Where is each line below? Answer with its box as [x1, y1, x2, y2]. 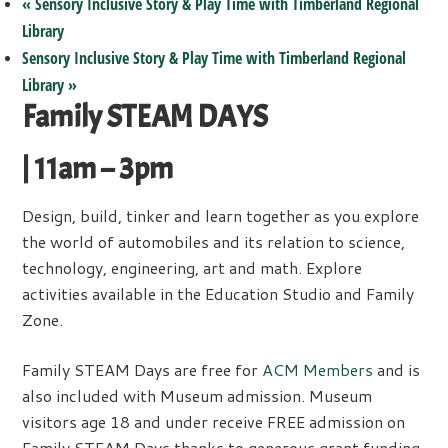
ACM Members [262, 357, 374, 381]
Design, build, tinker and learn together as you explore [22, 203, 420, 227]
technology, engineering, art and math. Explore [22, 255, 363, 279]
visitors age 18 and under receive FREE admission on [22, 409, 406, 433]
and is [373, 357, 421, 381]
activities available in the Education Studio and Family [22, 281, 415, 305]
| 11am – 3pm [22, 149, 174, 188]
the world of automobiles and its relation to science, [22, 229, 406, 253]
